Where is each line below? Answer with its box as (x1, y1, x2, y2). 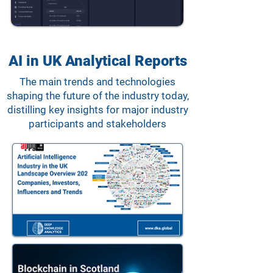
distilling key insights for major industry (7, 104, 188, 116)
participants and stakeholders (29, 118, 166, 130)
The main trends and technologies (19, 76, 175, 88)
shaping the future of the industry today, (6, 90, 189, 102)
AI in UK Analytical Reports (8, 52, 187, 69)
